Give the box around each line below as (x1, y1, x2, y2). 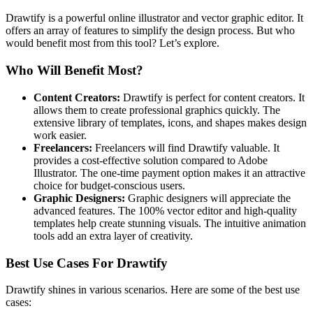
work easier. (34, 129, 87, 141)
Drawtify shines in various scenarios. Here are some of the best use (6, 284, 300, 296)
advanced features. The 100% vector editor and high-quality (34, 204, 297, 217)
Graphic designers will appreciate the (125, 191, 291, 204)
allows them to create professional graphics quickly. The (34, 103, 280, 116)
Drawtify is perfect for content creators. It (120, 91, 305, 103)
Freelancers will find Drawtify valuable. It (92, 141, 279, 154)
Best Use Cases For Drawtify (6, 255, 168, 270)
